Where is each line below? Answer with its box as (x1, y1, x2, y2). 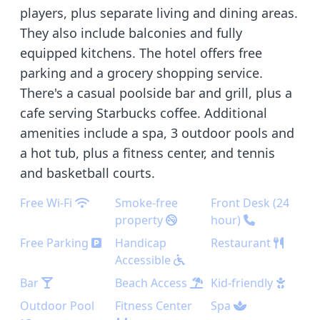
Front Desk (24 (210, 195, 289, 211)
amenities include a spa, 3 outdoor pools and (20, 124, 294, 141)
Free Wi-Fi (20, 195, 72, 211)
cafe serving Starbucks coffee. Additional (20, 104, 267, 121)
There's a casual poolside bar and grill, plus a (20, 84, 292, 101)
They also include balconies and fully (20, 24, 242, 41)
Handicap (115, 235, 167, 251)
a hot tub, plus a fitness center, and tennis (20, 144, 275, 161)
